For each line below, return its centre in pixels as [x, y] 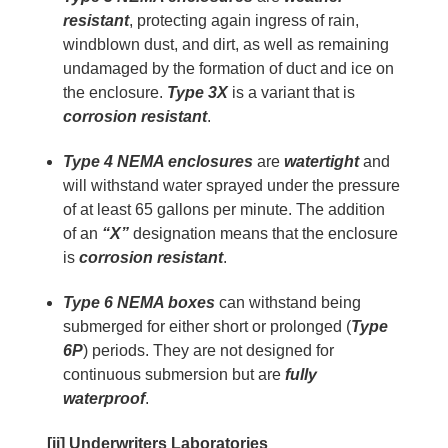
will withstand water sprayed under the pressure [231, 185]
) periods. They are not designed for [208, 350]
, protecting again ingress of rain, [243, 20]
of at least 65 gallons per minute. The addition [223, 209]
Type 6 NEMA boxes [138, 302]
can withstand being [287, 302]
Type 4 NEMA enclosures [159, 161]
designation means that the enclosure [263, 233]
